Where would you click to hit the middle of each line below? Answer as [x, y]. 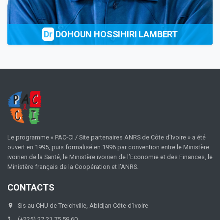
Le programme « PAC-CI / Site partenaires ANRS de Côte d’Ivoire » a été [107, 137]
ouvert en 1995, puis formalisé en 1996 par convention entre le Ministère [108, 147]
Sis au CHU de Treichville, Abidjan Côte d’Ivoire [83, 205]
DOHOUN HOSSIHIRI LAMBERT [116, 34]
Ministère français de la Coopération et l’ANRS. [73, 167]
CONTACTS [31, 187]
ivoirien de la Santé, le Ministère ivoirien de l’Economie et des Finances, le [110, 157]
